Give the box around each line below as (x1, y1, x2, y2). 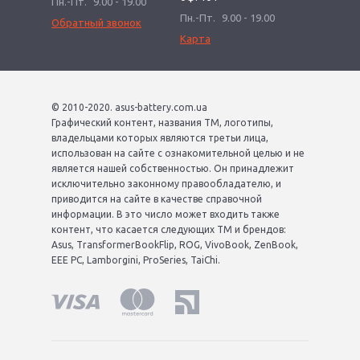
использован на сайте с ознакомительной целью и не (51, 148, 305, 159)
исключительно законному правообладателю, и (51, 178, 281, 190)
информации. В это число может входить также (51, 209, 280, 220)
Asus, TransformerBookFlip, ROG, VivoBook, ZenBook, (51, 239, 298, 251)
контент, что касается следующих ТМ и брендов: (51, 224, 286, 235)
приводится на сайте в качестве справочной (51, 194, 262, 205)
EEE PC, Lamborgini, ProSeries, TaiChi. (51, 255, 220, 266)
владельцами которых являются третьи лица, (51, 133, 268, 144)
